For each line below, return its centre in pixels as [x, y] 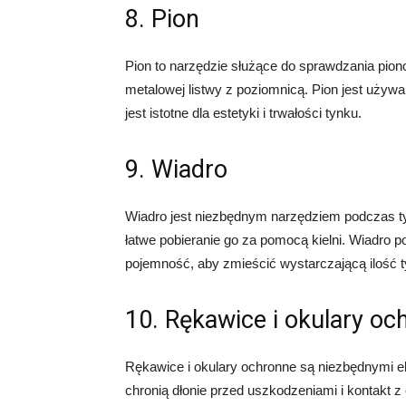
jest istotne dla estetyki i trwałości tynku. [243, 113]
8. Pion [162, 19]
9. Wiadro [176, 169]
